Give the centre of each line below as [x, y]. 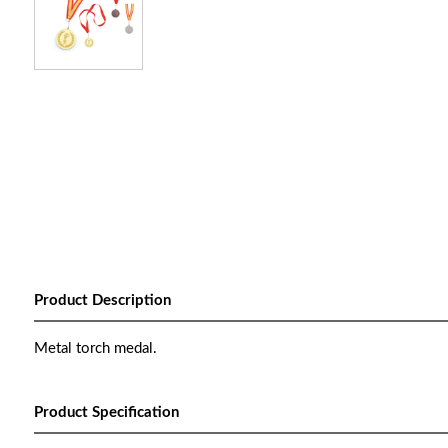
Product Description [102, 300]
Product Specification [106, 412]
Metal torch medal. [95, 348]
